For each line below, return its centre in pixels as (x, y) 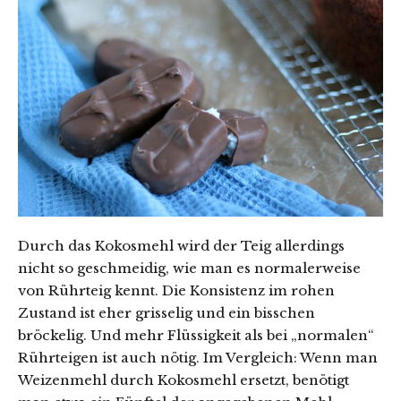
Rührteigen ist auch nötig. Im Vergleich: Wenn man (198, 358)
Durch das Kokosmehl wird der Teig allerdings (181, 246)
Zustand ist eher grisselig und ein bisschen (166, 313)
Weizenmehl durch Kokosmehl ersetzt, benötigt (183, 380)
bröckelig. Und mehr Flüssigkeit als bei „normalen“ (196, 336)
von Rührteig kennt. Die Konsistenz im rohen (176, 291)
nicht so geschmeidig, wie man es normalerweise (189, 269)
